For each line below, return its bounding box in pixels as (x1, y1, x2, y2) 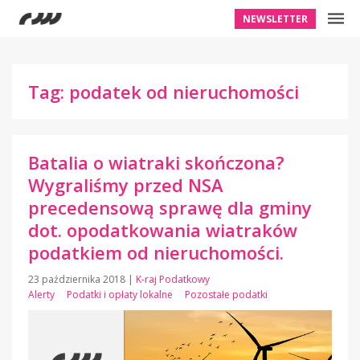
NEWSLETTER (243, 12, 308, 26)
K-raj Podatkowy (136, 272, 210, 286)
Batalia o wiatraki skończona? (28, 150, 284, 174)
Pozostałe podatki (185, 288, 268, 301)
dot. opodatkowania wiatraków (28, 218, 297, 242)
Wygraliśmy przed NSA (28, 173, 223, 197)
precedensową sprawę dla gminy (28, 195, 312, 219)
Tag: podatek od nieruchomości (28, 80, 299, 104)
